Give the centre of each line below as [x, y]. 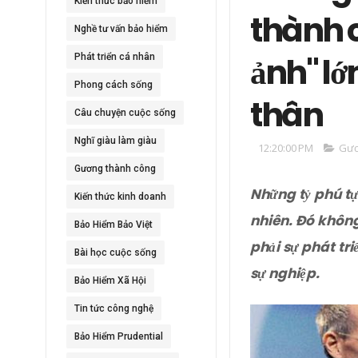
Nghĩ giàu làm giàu [115, 141]
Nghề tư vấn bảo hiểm [121, 29]
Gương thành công [115, 169]
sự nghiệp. [285, 273]
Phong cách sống [113, 85]
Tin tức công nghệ [114, 308]
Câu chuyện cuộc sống [125, 113]
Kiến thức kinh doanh [120, 197]
